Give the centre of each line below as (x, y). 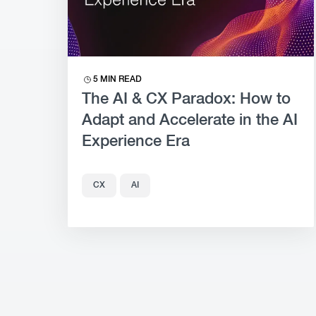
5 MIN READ (117, 80)
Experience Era (136, 142)
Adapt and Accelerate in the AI (190, 121)
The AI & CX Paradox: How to (186, 99)
